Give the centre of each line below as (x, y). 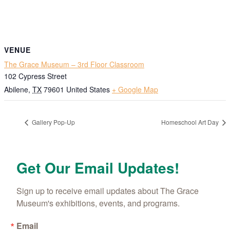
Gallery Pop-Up (53, 122)
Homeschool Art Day (191, 122)
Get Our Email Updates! (98, 167)
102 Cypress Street (35, 76)
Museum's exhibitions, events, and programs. (98, 203)
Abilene (16, 90)
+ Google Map (135, 90)
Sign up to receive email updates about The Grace (108, 190)
